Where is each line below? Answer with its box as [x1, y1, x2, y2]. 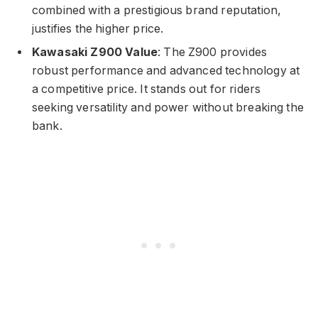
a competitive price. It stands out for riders [32, 82, 261, 97]
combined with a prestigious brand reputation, [32, 4, 282, 18]
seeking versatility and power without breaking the [32, 101, 304, 115]
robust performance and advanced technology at [32, 64, 300, 78]
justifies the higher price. [32, 22, 164, 36]
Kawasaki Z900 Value [32, 45, 158, 60]
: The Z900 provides [158, 45, 268, 60]
